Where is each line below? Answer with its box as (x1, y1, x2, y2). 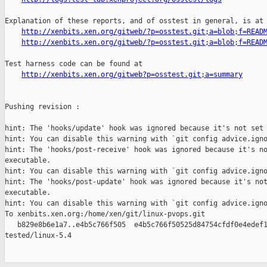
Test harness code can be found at (5, 60, 142, 69)
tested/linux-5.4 (5, 231, 72, 240)
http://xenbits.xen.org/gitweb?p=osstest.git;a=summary (21, 70, 243, 79)
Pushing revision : (5, 103, 80, 111)
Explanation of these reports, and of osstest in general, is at (5, 17, 263, 26)
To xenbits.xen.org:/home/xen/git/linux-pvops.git (5, 210, 205, 219)
